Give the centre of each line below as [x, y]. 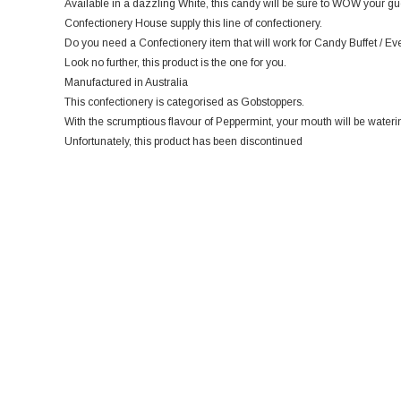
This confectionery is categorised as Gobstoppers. [184, 102]
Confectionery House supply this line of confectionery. [193, 24]
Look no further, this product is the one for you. [175, 63]
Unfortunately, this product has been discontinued [183, 142]
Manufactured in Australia [126, 83]
